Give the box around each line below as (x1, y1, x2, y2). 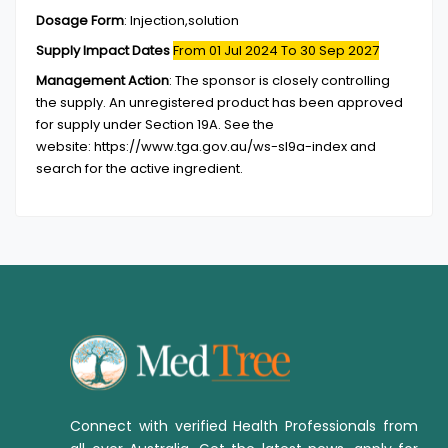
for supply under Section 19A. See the (36, 115, 274, 134)
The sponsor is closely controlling (175, 71, 390, 90)
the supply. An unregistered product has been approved (36, 93, 403, 112)
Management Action (36, 71, 169, 90)
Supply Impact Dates (36, 41, 170, 60)
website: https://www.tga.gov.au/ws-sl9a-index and (36, 137, 376, 156)
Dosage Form (36, 11, 124, 30)
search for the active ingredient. (36, 159, 243, 178)
